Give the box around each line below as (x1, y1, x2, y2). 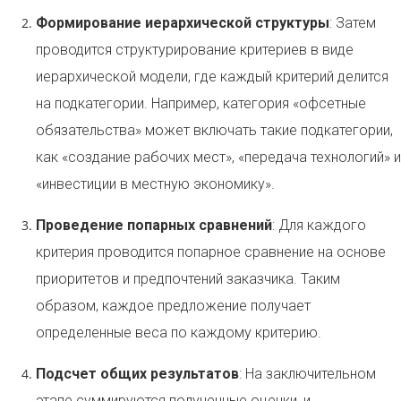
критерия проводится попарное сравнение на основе (36, 243, 386, 261)
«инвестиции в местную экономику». (36, 175, 275, 193)
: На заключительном (239, 365, 376, 383)
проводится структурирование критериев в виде (36, 41, 354, 59)
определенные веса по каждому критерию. (36, 324, 321, 342)
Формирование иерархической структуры (36, 14, 329, 32)
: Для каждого (272, 217, 366, 235)
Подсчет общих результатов (36, 365, 239, 383)
